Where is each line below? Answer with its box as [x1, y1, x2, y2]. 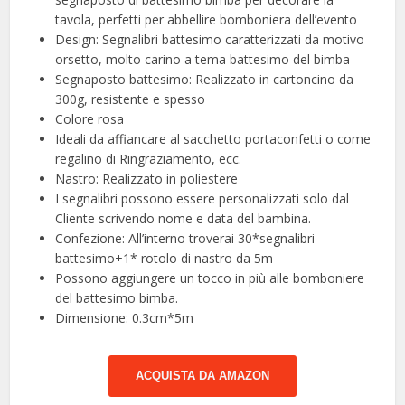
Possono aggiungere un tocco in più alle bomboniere [55, 268, 365, 287]
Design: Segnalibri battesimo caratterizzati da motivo [55, 30, 365, 48]
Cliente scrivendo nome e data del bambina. [55, 209, 312, 227]
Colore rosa [55, 109, 125, 127]
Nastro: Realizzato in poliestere [55, 169, 239, 187]
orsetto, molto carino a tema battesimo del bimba [55, 50, 351, 68]
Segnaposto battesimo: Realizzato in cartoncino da [55, 70, 354, 88]
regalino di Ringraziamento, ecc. [55, 149, 242, 167]
